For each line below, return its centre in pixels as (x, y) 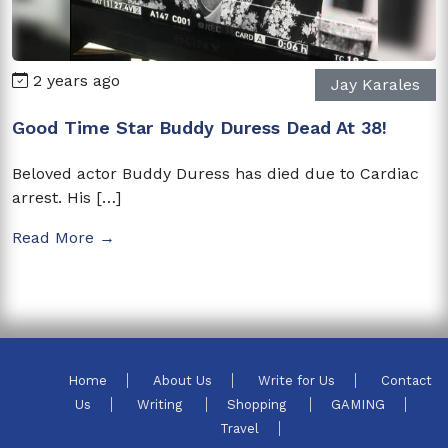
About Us (182, 380)
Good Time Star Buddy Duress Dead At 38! (199, 127)
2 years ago (74, 80)
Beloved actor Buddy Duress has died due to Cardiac (215, 173)
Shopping (258, 404)
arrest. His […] (66, 197)
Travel (239, 428)
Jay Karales (375, 84)
